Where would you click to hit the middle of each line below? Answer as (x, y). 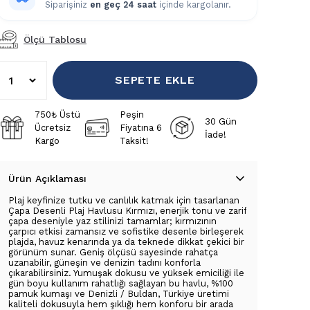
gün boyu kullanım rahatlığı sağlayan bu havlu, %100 (121, 283)
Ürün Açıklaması (47, 179)
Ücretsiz (53, 128)
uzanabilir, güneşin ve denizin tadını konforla (104, 263)
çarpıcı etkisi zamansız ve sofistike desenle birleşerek (126, 231)
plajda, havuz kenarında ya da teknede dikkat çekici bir (126, 242)
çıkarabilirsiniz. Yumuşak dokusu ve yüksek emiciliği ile (126, 273)
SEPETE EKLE (155, 80)
